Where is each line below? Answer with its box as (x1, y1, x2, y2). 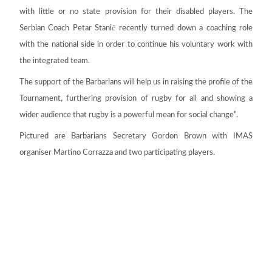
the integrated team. (19, 56, 90, 66)
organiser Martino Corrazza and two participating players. (19, 148, 215, 157)
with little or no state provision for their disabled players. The (19, 7, 253, 16)
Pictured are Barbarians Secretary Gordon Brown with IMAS (19, 132, 253, 141)
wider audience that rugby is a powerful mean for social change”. (19, 110, 238, 120)
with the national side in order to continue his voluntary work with (19, 40, 253, 49)
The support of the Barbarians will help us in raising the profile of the (19, 78, 253, 87)
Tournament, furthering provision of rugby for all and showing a (19, 94, 253, 103)
